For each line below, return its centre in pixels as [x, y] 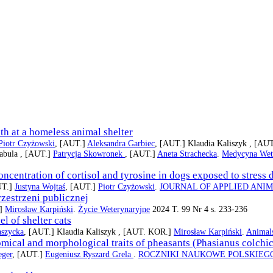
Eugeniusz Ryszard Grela [89, 254]
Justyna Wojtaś [40, 187]
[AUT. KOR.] [148, 232]
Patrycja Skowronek [89, 154]
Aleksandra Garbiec [121, 144]
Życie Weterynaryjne [114, 209]
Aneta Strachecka [187, 154]
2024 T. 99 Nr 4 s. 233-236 [199, 209]
